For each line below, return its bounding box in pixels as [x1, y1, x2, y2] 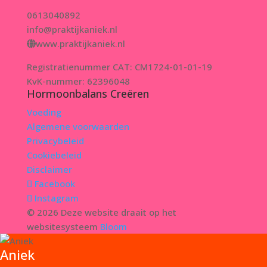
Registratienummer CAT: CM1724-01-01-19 [26, 61, 212, 73]
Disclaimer [26, 163, 72, 175]
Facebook [34, 178, 75, 190]
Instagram [34, 192, 79, 204]
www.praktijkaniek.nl [35, 38, 125, 49]
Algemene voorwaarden [26, 120, 129, 132]
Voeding [26, 106, 61, 118]
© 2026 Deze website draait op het [26, 206, 176, 218]
